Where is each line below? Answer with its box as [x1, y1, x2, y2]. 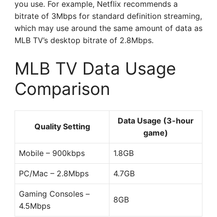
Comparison [15, 78, 110, 99]
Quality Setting [34, 122, 90, 131]
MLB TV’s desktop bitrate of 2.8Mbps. [15, 35, 154, 45]
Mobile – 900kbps [19, 148, 85, 158]
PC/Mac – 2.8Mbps [19, 169, 89, 178]
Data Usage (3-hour [118, 116, 194, 125]
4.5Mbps [19, 201, 50, 211]
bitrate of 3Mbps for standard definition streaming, [15, 11, 202, 21]
